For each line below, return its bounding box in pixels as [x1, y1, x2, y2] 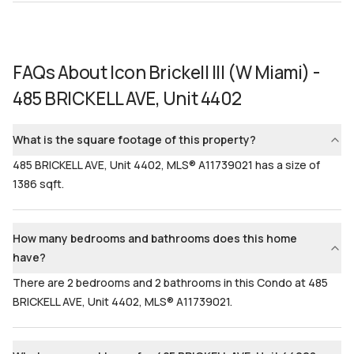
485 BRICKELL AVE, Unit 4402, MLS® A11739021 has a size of [13, 157, 320, 172]
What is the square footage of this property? [13, 132, 256, 147]
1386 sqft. [13, 176, 64, 191]
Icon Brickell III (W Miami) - [110, 60, 320, 85]
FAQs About [13, 60, 107, 85]
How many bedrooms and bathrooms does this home [13, 231, 297, 246]
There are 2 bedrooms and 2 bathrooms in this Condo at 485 [13, 275, 328, 290]
